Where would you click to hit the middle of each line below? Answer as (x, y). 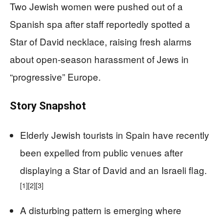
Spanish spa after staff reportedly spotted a (100, 24)
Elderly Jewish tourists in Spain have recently (115, 135)
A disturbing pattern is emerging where (101, 210)
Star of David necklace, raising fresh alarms (101, 41)
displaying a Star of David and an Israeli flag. (113, 170)
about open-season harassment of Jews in (99, 59)
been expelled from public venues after (101, 152)
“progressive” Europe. (55, 77)
